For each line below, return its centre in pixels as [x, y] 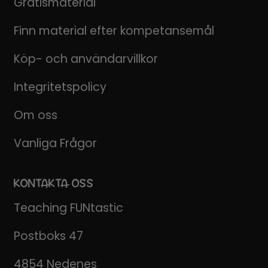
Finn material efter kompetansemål [114, 31]
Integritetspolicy [60, 87]
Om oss [35, 115]
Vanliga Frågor [55, 143]
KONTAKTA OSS [54, 183]
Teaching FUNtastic [68, 208]
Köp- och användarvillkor [86, 59]
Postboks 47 [48, 236]
